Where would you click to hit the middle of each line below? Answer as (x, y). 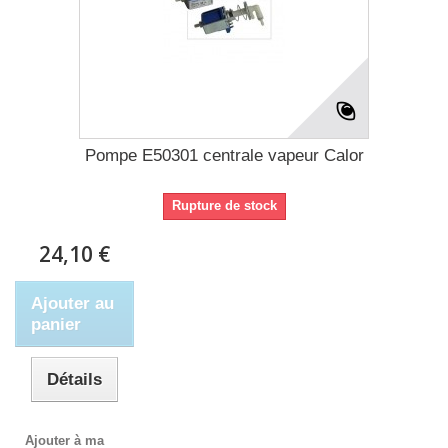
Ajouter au (72, 303)
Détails (75, 379)
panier (56, 324)
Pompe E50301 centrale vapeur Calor (224, 155)
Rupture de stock (224, 205)
